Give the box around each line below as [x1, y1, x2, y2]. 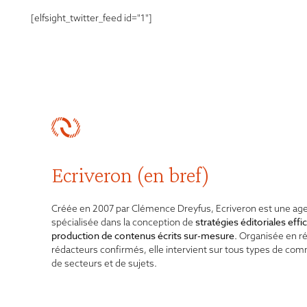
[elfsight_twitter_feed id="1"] [31, 12, 152, 25]
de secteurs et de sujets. [51, 257, 157, 270]
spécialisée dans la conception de [51, 216, 195, 229]
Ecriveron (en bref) [51, 162, 210, 188]
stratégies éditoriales [195, 215, 286, 229]
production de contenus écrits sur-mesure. [51, 229, 239, 243]
